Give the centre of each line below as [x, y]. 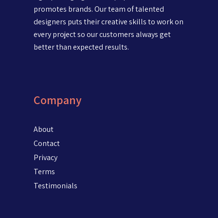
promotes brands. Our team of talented [99, 9]
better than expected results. [81, 47]
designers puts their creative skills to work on [108, 21]
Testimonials [55, 185]
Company [57, 100]
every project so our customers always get [102, 34]
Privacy [45, 157]
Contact [46, 143]
